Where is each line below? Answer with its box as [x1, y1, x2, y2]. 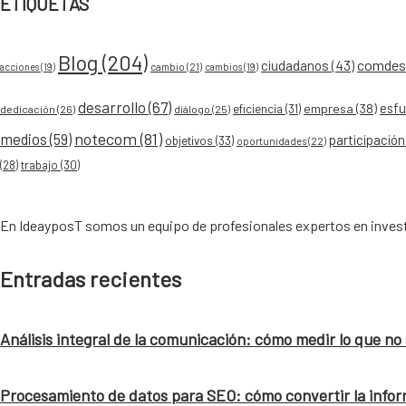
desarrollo [78, 97, 146, 116]
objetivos [165, 131, 213, 148]
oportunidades [237, 134, 306, 147]
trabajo [21, 157, 58, 172]
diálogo [174, 101, 210, 115]
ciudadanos [261, 56, 329, 73]
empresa [304, 100, 353, 116]
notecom [74, 128, 137, 149]
